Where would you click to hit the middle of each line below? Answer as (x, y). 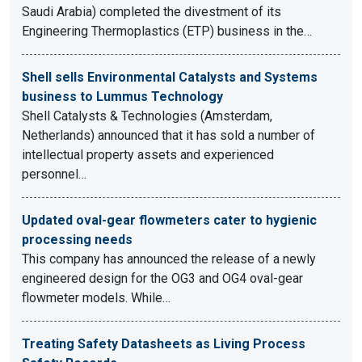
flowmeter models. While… (96, 298)
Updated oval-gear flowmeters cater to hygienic (169, 220)
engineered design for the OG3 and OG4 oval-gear (162, 278)
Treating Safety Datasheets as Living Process (164, 344)
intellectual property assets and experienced (148, 155)
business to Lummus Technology (122, 97)
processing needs (77, 240)
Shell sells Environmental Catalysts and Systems (170, 77)
